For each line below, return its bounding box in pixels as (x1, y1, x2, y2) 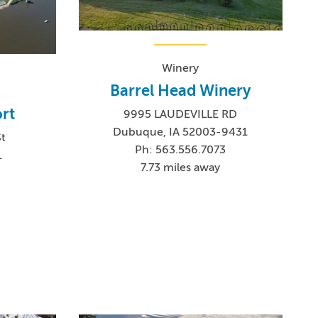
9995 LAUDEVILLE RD (124, 108, 238, 121)
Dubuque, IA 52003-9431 (113, 126, 248, 139)
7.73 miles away (141, 161, 221, 175)
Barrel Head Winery (110, 82, 251, 100)
